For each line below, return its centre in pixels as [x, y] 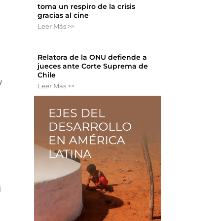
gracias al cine [63, 15]
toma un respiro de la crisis [87, 6]
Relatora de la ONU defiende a [92, 57]
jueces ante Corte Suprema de [93, 66]
